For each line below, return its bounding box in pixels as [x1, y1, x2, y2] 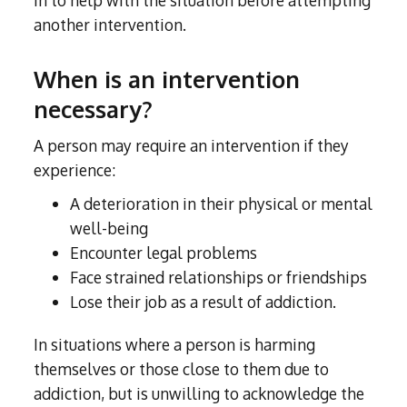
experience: [34, 160, 116, 181]
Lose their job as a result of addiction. [70, 292, 337, 313]
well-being [70, 218, 149, 239]
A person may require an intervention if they [34, 135, 350, 156]
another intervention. [34, 15, 187, 35]
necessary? [34, 94, 154, 124]
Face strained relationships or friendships [70, 267, 368, 288]
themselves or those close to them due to [34, 359, 330, 380]
